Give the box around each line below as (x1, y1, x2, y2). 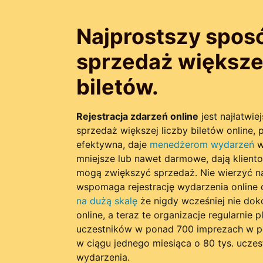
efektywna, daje (76, 139, 150, 150)
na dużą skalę (76, 195, 137, 207)
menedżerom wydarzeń (149, 139, 254, 150)
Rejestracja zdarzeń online (76, 110, 198, 122)
